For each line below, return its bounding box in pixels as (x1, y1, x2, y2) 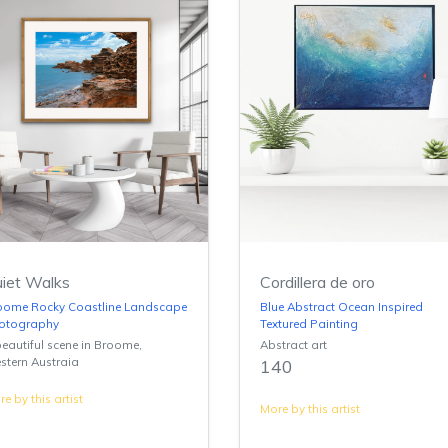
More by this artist (260, 400, 360, 416)
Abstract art (260, 336, 327, 352)
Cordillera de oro (260, 271, 375, 292)
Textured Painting (260, 315, 358, 331)
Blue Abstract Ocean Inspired (260, 298, 423, 314)
